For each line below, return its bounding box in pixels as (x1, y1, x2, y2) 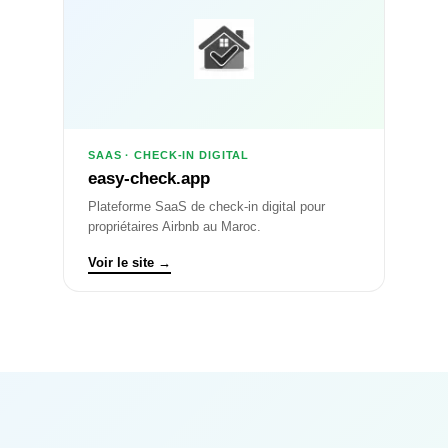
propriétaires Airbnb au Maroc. (88, 219, 261, 234)
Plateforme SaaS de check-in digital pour (88, 199, 325, 214)
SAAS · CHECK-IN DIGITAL (88, 149, 250, 161)
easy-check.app (88, 169, 210, 188)
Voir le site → (88, 255, 171, 270)
